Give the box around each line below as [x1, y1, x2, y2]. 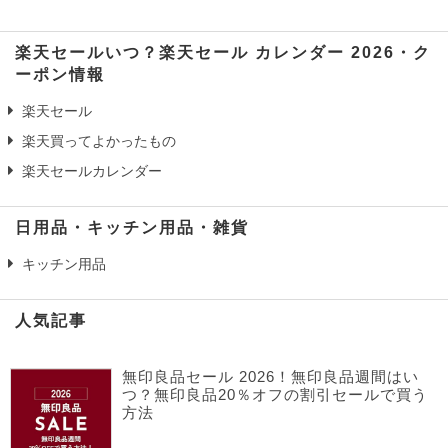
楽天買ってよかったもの [22, 132, 176, 149]
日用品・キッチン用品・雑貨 [15, 218, 249, 236]
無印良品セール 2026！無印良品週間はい [122, 368, 419, 386]
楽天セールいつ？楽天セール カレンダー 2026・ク [15, 43, 431, 61]
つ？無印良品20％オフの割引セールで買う [122, 386, 428, 404]
